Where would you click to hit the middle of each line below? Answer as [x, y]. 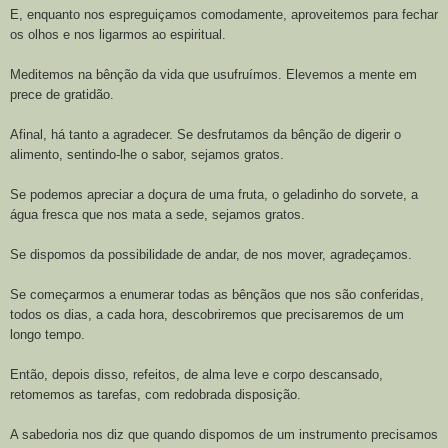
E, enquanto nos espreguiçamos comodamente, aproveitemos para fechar [224, 14]
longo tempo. [47, 334]
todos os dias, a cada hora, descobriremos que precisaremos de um [207, 314]
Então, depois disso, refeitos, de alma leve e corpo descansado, [196, 374]
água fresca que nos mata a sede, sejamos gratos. [157, 214]
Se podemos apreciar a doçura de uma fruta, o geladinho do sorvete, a [214, 194]
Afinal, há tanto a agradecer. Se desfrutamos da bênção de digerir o [205, 134]
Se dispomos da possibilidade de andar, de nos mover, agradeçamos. [211, 254]
